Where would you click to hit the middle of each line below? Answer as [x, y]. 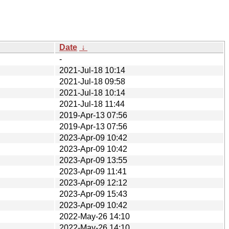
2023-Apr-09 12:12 [93, 182]
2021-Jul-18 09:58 [92, 81]
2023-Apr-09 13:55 [93, 160]
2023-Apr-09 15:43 [93, 194]
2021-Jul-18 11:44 [92, 104]
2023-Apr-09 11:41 [93, 171]
